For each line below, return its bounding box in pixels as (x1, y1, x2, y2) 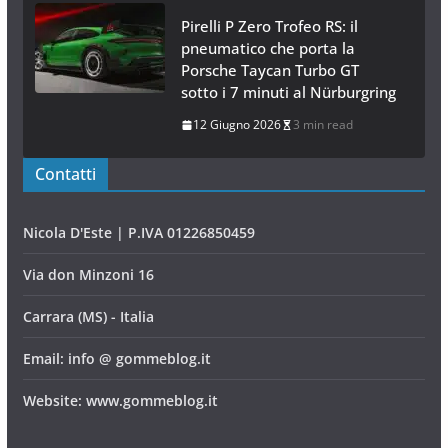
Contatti (34, 163, 96, 186)
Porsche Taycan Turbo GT (180, 60, 359, 81)
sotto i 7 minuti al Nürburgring (180, 82, 396, 103)
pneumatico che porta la (180, 38, 355, 59)
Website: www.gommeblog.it (22, 391, 218, 411)
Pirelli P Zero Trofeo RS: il (180, 16, 358, 37)
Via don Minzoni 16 (22, 265, 154, 285)
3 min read (292, 116, 353, 134)
